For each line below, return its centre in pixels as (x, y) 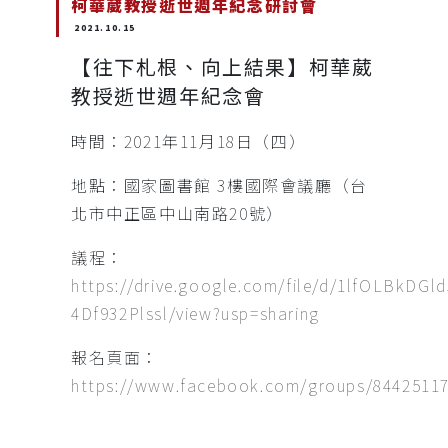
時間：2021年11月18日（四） (189, 140)
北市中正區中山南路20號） (177, 212)
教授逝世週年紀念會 (168, 95)
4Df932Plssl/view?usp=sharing (195, 312)
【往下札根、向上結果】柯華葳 (222, 66)
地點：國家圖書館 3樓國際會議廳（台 (219, 184)
